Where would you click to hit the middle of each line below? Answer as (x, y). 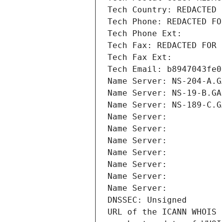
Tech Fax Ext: (140, 57)
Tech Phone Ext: (145, 34)
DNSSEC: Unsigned (147, 200)
